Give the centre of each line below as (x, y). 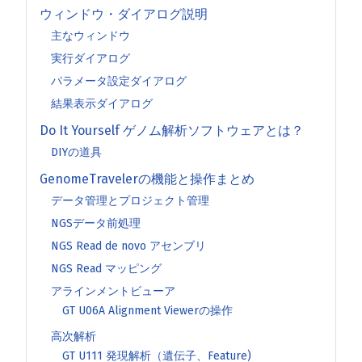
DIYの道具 (76, 152)
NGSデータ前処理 (96, 223)
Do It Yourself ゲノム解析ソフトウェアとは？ (172, 131)
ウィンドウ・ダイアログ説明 (124, 15)
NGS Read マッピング (106, 268)
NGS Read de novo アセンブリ (128, 246)
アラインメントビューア (113, 291)
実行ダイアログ (90, 58)
